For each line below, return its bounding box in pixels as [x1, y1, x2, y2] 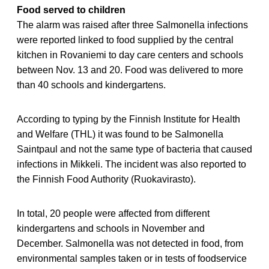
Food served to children [17, 4, 125, 15]
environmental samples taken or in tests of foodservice [17, 253, 247, 264]
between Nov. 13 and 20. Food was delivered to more [17, 64, 243, 75]
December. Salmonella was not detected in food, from [17, 238, 243, 249]
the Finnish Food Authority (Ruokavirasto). [17, 174, 196, 184]
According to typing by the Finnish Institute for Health [17, 113, 240, 124]
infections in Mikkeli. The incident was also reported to [17, 159, 246, 169]
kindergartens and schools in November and [17, 223, 205, 234]
